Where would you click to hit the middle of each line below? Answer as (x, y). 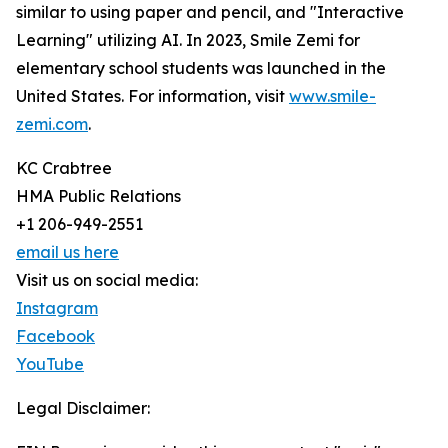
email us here (67, 252)
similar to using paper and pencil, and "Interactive (210, 12)
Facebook (55, 336)
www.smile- (332, 96)
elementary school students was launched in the (201, 68)
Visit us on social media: (107, 280)
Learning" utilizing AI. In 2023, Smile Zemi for (188, 40)
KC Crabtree (64, 168)
